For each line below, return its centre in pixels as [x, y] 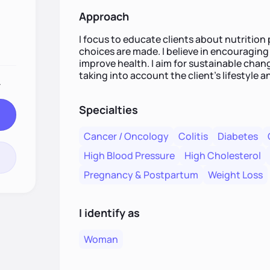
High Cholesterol [222, 155]
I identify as [109, 213]
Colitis [193, 136]
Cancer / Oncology [126, 136]
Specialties [108, 110]
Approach [104, 16]
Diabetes [237, 136]
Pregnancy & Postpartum [141, 175]
